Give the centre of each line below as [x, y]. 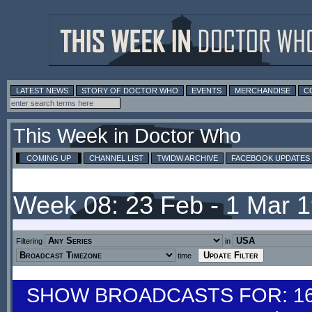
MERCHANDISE [263, 91]
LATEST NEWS [42, 91]
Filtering [30, 241]
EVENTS [206, 91]
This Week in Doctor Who [127, 136]
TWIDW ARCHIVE [187, 158]
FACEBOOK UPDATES [271, 158]
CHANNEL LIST [116, 158]
